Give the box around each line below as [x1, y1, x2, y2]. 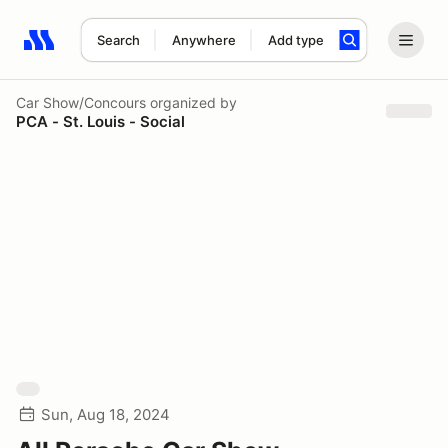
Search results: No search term [23, 41, 256, 61]
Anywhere [171, 32, 236, 48]
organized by [146, 93, 237, 111]
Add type [267, 32, 324, 48]
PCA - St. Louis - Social [16, 111, 185, 131]
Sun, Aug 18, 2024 [41, 405, 170, 424]
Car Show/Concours [16, 93, 146, 111]
